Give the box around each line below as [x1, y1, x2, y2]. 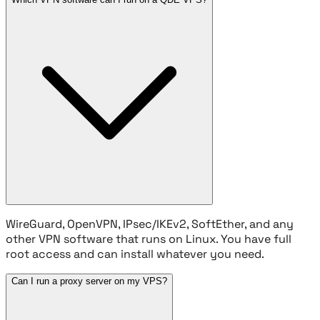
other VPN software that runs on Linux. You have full [6, 231, 291, 246]
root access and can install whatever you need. [6, 246, 264, 261]
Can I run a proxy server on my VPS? [11, 275, 167, 286]
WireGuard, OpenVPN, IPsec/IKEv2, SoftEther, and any [6, 216, 294, 231]
